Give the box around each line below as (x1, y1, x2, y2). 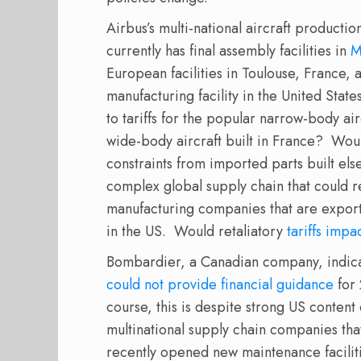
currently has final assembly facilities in (106, 40, 351, 62)
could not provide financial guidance (106, 274, 334, 296)
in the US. (106, 221, 166, 243)
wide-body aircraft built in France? (106, 131, 323, 152)
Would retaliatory (174, 221, 283, 243)
